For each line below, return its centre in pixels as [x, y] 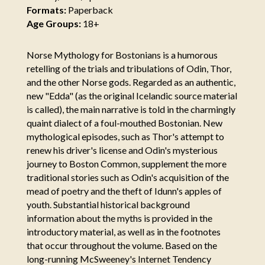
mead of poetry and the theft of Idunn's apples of [124, 190]
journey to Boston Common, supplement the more [126, 163]
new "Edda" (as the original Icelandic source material [132, 95]
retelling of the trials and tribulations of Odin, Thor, [129, 68]
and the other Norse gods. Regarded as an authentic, [131, 82]
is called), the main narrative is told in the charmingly [131, 109]
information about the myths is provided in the [119, 218]
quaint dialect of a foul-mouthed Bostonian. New [124, 122]
